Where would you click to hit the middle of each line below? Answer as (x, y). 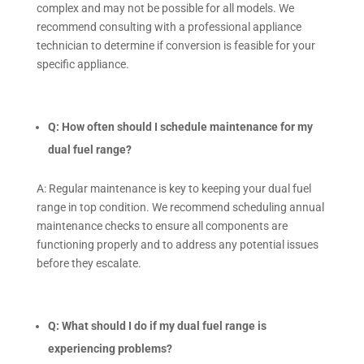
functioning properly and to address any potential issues (177, 244)
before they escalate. (89, 263)
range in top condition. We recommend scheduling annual (180, 207)
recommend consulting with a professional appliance (169, 26)
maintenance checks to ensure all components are (162, 225)
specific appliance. (82, 64)
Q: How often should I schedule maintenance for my (180, 126)
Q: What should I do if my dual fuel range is (157, 325)
